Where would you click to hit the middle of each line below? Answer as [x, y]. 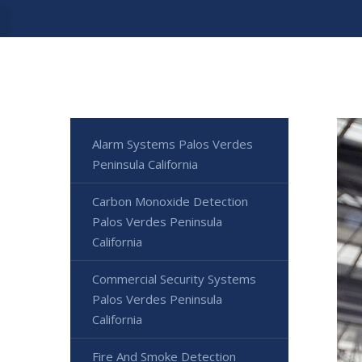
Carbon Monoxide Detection [170, 201]
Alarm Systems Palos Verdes [173, 143]
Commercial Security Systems [174, 278]
